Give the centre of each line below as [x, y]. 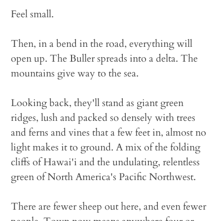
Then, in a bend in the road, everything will [102, 44]
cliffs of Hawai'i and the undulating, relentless [106, 162]
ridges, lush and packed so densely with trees [103, 118]
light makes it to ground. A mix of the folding [106, 147]
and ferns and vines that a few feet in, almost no [109, 132]
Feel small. [33, 14]
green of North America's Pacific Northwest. [104, 177]
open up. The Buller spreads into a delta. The [105, 58]
